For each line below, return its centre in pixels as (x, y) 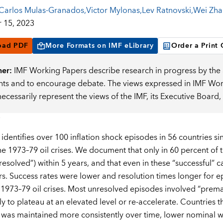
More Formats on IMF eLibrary (100, 46)
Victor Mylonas (113, 11)
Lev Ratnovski (166, 11)
